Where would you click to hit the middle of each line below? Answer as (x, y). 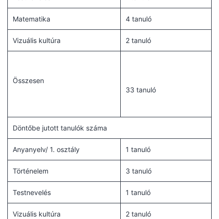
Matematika (32, 19)
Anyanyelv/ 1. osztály (46, 149)
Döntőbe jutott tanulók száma (60, 128)
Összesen (28, 80)
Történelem (31, 171)
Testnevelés (32, 192)
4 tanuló (139, 19)
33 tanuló (141, 89)
